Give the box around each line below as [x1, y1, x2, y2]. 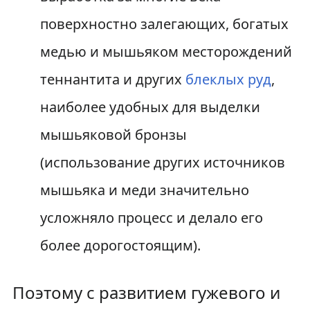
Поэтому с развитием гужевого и [12, 281, 280, 304]
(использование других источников [39, 153, 285, 172]
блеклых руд [185, 70, 271, 89]
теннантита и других [39, 70, 185, 89]
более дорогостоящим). [39, 236, 201, 255]
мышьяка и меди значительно [39, 181, 249, 199]
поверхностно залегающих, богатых [39, 15, 289, 33]
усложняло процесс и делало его [39, 208, 263, 227]
